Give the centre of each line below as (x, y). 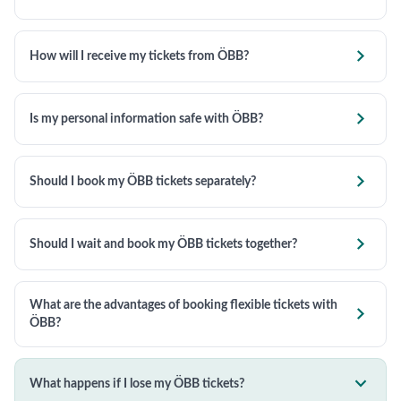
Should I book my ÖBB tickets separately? (143, 182)
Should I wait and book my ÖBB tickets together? (163, 244)
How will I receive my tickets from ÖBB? (139, 56)
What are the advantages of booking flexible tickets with (183, 305)
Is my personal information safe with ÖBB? (146, 119)
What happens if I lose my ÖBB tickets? (137, 384)
